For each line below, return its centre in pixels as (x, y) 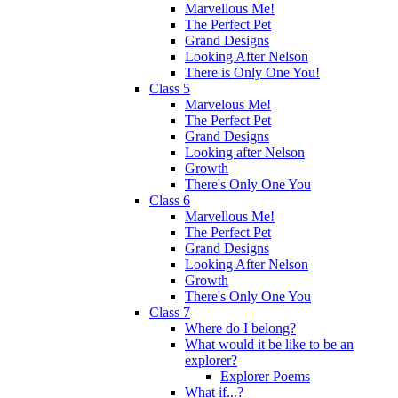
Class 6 (170, 200)
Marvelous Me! (228, 104)
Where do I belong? (240, 328)
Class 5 (170, 88)
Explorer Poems (265, 376)
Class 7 (170, 312)
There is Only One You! (252, 72)
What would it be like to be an (269, 344)
